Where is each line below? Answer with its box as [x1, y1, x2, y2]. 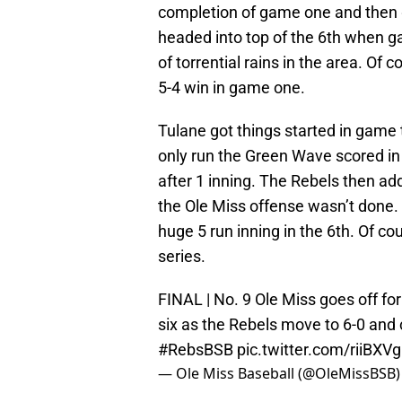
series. [158, 247, 205, 267]
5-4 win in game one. [158, 78, 305, 98]
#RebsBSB [158, 340, 233, 360]
